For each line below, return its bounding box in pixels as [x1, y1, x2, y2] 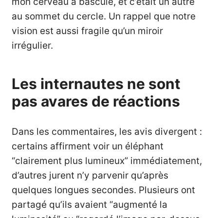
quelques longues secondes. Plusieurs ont [12, 184, 195, 196]
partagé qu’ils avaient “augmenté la [12, 199, 167, 210]
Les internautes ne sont [12, 74, 181, 92]
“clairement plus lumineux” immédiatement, [12, 155, 202, 166]
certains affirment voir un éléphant [12, 140, 163, 152]
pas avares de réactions [12, 92, 180, 110]
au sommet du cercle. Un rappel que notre [12, 10, 196, 22]
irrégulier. [12, 39, 53, 51]
